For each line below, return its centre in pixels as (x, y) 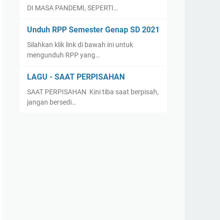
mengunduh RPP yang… (63, 55)
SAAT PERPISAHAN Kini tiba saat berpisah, (93, 92)
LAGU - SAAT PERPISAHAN (76, 77)
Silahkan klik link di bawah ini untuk (80, 45)
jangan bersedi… (52, 102)
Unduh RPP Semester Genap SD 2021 (93, 30)
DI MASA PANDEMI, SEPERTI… (72, 8)
